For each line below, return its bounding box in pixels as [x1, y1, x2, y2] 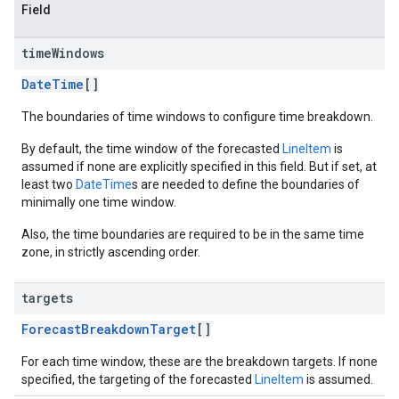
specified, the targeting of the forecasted [21, 372, 255, 387]
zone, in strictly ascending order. [21, 245, 200, 259]
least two [21, 177, 76, 191]
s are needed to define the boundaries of [132, 177, 360, 191]
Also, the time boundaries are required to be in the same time [21, 227, 364, 241]
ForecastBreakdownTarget [21, 321, 196, 338]
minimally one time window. [21, 195, 176, 209]
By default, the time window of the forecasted [21, 142, 282, 156]
